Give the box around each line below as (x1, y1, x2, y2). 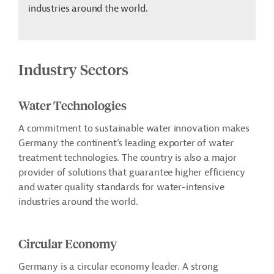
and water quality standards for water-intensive (18, 181, 224, 194)
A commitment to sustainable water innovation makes (18, 122, 250, 135)
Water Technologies (18, 97, 127, 114)
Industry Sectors (18, 60, 128, 79)
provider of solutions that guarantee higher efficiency (18, 166, 245, 179)
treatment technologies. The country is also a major (18, 152, 237, 165)
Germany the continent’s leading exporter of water (18, 137, 234, 150)
